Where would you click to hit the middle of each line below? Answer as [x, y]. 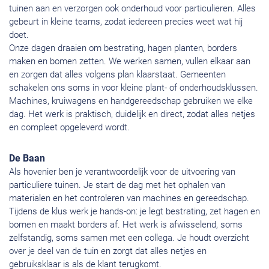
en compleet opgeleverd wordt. [69, 128]
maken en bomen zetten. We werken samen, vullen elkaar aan [130, 62]
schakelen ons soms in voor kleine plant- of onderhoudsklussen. [134, 88]
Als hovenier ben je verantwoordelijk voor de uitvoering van [122, 172]
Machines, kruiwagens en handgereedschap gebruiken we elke [131, 101]
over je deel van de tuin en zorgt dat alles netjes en [108, 251]
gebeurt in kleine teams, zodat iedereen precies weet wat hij [126, 22]
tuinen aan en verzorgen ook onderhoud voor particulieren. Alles [132, 9]
